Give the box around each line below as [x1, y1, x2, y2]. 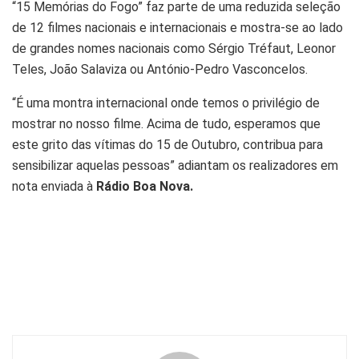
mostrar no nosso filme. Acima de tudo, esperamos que [12, 115, 321, 131]
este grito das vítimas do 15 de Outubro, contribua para [12, 136, 323, 152]
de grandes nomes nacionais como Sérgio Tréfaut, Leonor [12, 40, 336, 56]
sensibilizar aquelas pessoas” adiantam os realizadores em [12, 157, 338, 173]
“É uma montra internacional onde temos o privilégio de [12, 95, 320, 111]
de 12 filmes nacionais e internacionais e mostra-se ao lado [12, 19, 343, 35]
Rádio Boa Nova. [96, 178, 193, 194]
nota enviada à [12, 178, 96, 194]
